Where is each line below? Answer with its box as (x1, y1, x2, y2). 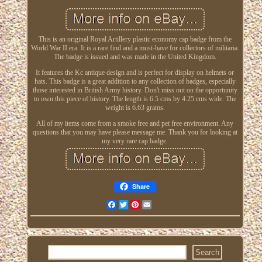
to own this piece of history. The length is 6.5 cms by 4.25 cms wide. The (33, 94, 236, 103)
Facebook (116, 200, 143, 209)
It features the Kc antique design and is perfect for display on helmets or (36, 68, 235, 77)
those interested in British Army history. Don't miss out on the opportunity (32, 85, 237, 94)
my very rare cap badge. (102, 136, 168, 145)
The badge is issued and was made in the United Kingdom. (53, 52, 216, 61)
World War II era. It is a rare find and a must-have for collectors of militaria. (30, 43, 239, 52)
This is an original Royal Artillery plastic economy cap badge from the (38, 35, 232, 43)
